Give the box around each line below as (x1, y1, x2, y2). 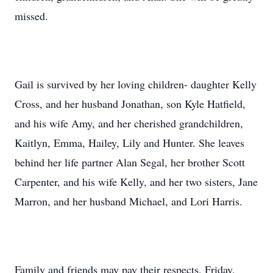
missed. (15, 9, 48, 23)
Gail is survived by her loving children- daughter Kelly (15, 77, 257, 91)
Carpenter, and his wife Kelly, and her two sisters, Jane (15, 174, 258, 189)
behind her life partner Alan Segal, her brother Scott (15, 155, 245, 169)
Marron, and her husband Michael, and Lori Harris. (15, 194, 243, 208)
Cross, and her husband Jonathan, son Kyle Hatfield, (15, 96, 246, 111)
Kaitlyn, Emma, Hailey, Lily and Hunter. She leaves (15, 135, 244, 150)
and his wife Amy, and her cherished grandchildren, (15, 116, 243, 130)
